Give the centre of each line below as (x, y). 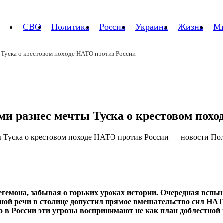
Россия (112, 27)
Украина (152, 27)
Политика (70, 27)
